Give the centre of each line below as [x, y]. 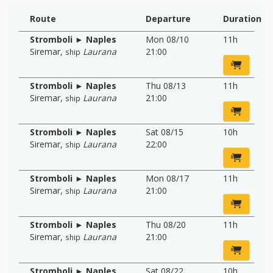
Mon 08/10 [167, 39]
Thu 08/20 [166, 224]
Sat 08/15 [165, 132]
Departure [168, 18]
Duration [242, 18]
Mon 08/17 [167, 178]
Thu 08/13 [166, 85]
